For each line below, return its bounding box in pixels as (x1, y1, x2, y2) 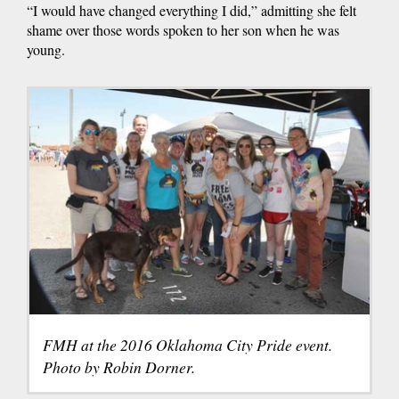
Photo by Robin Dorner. (43, 355, 195, 378)
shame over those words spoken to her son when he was (27, 20, 339, 39)
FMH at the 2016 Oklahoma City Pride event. (43, 333, 332, 355)
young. (27, 39, 65, 59)
